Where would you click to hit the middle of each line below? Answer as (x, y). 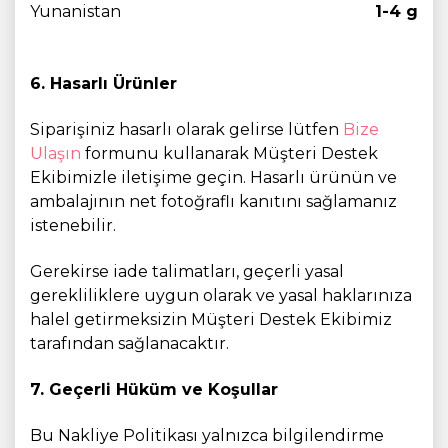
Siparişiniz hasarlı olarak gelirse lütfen (186, 129)
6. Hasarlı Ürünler (103, 83)
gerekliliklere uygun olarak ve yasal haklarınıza (221, 295)
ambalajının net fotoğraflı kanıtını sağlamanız (213, 201)
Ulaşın (57, 153)
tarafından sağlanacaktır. (129, 343)
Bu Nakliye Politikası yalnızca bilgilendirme (207, 435)
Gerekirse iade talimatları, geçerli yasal (187, 271)
